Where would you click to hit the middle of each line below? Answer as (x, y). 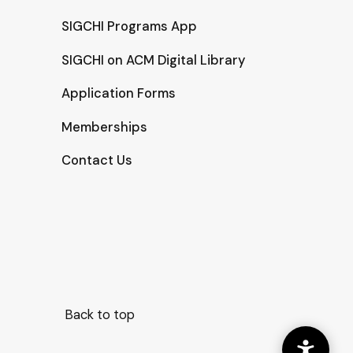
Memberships (105, 127)
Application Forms (119, 93)
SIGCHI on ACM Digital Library (154, 60)
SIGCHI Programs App (130, 26)
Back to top (99, 315)
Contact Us (97, 160)
